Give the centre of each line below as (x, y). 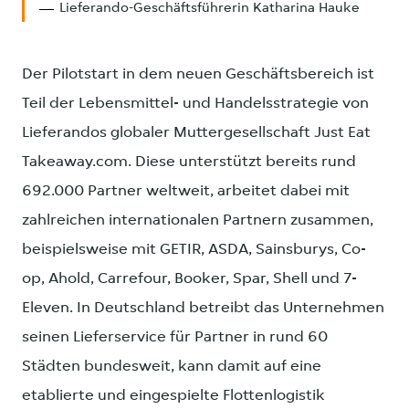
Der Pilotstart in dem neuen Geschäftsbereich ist (198, 75)
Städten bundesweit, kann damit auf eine (172, 367)
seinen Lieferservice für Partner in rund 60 (175, 338)
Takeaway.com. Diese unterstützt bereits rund (189, 163)
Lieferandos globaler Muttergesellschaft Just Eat (196, 133)
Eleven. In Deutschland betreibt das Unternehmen (203, 309)
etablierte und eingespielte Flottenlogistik (173, 396)
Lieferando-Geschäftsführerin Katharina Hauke (210, 9)
